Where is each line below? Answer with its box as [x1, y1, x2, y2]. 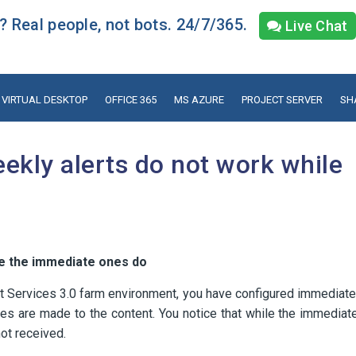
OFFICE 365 [104, 93, 157, 106]
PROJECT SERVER [241, 93, 323, 106]
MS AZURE [173, 93, 224, 106]
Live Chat [281, 17, 348, 34]
